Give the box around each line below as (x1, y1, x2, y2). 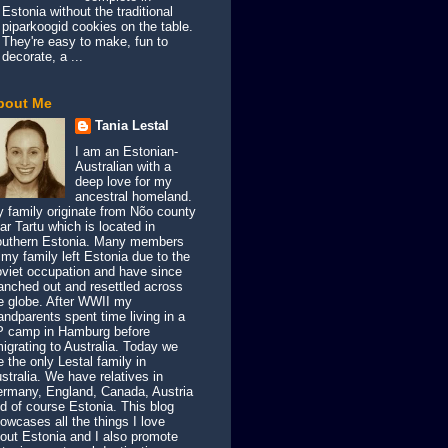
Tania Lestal (94, 117, 169, 133)
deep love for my (74, 174, 172, 190)
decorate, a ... (2, 48, 84, 64)
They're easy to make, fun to (2, 33, 169, 49)
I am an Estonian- (74, 144, 178, 160)
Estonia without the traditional (2, 3, 174, 19)
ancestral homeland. (74, 189, 192, 205)
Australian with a (74, 159, 171, 175)
